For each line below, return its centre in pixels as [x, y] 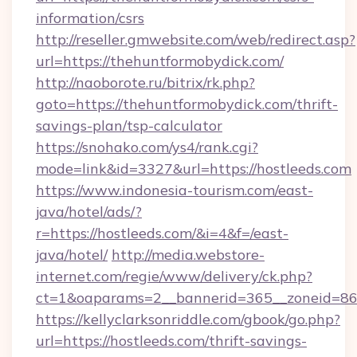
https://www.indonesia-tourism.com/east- [175, 190]
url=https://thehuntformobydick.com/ [160, 61]
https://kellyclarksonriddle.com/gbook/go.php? [188, 319]
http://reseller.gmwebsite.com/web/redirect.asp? [196, 39]
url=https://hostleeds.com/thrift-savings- [171, 341]
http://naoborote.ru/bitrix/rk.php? [145, 82]
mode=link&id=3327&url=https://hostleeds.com [194, 169]
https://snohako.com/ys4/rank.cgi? [147, 147]
